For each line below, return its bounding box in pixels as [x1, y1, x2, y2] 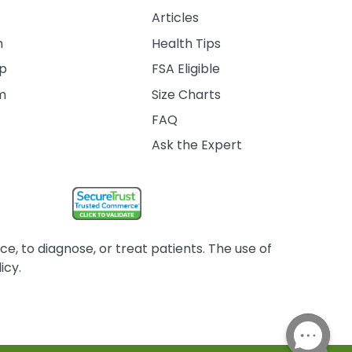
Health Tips [151, 34, 221, 53]
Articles [151, 9, 199, 27]
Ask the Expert [151, 136, 242, 155]
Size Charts [151, 85, 221, 104]
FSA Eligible [151, 60, 220, 79]
